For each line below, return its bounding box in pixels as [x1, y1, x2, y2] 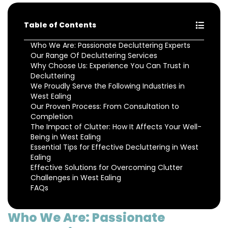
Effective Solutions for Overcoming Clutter [31, 162, 183, 173]
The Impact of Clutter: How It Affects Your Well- [31, 122, 202, 132]
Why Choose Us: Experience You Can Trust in [31, 61, 189, 71]
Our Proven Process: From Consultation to [31, 101, 179, 112]
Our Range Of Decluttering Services [31, 50, 157, 61]
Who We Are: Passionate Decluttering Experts [31, 40, 190, 51]
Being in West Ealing [31, 132, 101, 142]
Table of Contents [24, 20, 96, 31]
